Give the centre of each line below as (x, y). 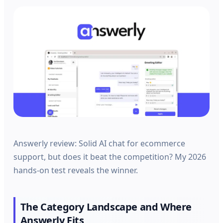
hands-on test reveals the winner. (76, 170)
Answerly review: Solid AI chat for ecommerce (100, 143)
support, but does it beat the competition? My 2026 (110, 157)
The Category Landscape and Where (106, 207)
